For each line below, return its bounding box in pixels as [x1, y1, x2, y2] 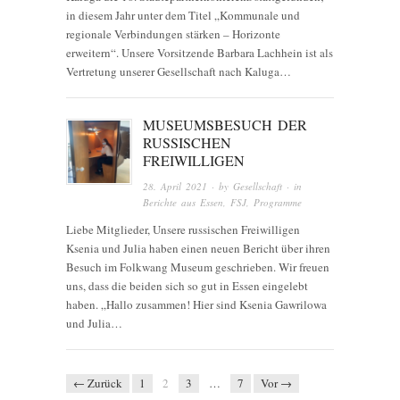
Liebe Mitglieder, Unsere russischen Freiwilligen [66, 221, 300, 237]
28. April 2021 [143, 179, 208, 193]
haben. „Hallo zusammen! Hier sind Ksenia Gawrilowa [66, 296, 327, 312]
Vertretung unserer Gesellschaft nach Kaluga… [66, 62, 291, 79]
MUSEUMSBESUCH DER [143, 114, 308, 134]
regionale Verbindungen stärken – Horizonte [66, 25, 280, 42]
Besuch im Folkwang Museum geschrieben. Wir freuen [66, 258, 329, 275]
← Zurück [73, 374, 122, 391]
